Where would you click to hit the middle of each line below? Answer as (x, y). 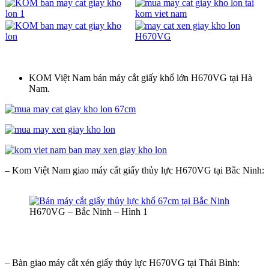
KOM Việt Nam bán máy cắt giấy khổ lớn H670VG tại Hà (141, 77)
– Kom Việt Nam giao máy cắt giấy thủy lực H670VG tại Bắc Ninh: (134, 170)
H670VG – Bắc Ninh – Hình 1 (89, 211)
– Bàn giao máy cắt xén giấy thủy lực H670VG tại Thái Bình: (122, 262)
